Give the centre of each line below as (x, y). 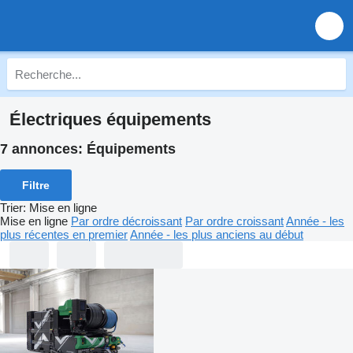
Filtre (36, 185)
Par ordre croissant (234, 221)
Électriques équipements (110, 119)
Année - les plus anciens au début (217, 234)
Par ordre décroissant (126, 221)
